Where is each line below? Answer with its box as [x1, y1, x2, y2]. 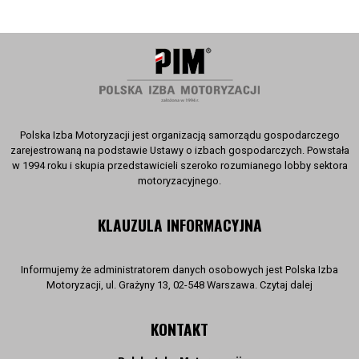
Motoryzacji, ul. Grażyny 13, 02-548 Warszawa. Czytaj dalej [46, 279, 313, 291]
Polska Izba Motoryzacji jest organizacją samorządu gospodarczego [19, 129, 340, 141]
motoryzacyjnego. [138, 175, 221, 187]
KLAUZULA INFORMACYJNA [97, 213, 262, 236]
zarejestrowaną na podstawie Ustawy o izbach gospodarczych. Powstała [10, 144, 349, 156]
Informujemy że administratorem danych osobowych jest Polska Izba [21, 264, 338, 276]
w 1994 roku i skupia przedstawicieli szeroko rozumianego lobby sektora [11, 159, 348, 171]
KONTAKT [151, 317, 208, 341]
